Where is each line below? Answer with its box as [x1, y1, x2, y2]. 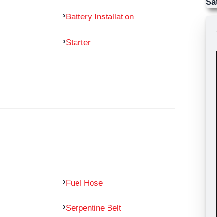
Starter [65, 37, 91, 47]
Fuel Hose [65, 177, 103, 187]
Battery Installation [65, 12, 134, 22]
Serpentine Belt [65, 203, 121, 213]
